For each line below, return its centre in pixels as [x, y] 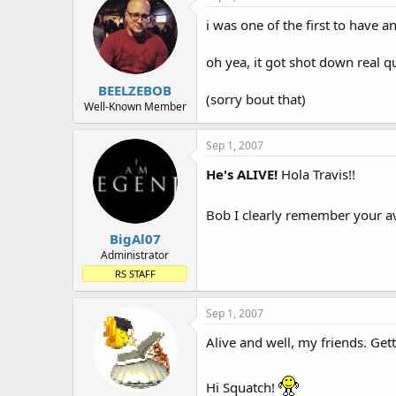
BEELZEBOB [135, 90]
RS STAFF [135, 274]
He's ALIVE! [242, 174]
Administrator [135, 255]
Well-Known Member [135, 106]
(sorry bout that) [256, 99]
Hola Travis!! [316, 174]
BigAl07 [135, 239]
